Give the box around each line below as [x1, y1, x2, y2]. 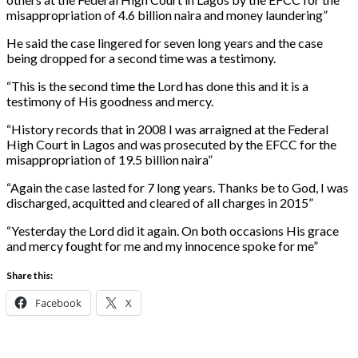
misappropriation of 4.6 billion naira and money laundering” [6, 6, 328, 22]
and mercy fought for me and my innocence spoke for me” [6, 237, 318, 253]
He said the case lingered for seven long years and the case [6, 34, 323, 50]
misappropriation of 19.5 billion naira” [6, 151, 213, 167]
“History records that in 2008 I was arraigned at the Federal [6, 121, 328, 137]
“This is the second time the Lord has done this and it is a [6, 78, 308, 93]
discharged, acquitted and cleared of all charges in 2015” [6, 194, 313, 210]
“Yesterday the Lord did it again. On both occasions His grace [6, 222, 339, 238]
